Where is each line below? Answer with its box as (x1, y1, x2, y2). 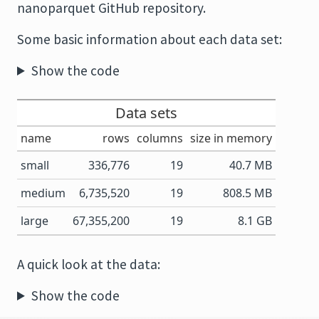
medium (21, 185, 66, 201)
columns (137, 130, 183, 146)
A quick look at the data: (17, 256, 160, 273)
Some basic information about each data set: (17, 31, 282, 48)
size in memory (190, 130, 272, 146)
